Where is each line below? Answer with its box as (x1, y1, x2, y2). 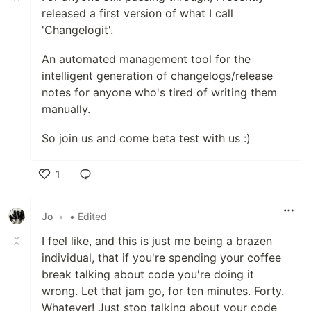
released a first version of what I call (42, 6, 233, 20)
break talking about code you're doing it (42, 267, 254, 281)
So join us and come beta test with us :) (42, 131, 251, 145)
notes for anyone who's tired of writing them (42, 85, 277, 99)
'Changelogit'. (42, 23, 113, 37)
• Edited (69, 210, 107, 222)
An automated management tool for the (42, 52, 251, 66)
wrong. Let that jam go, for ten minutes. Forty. (42, 284, 284, 298)
